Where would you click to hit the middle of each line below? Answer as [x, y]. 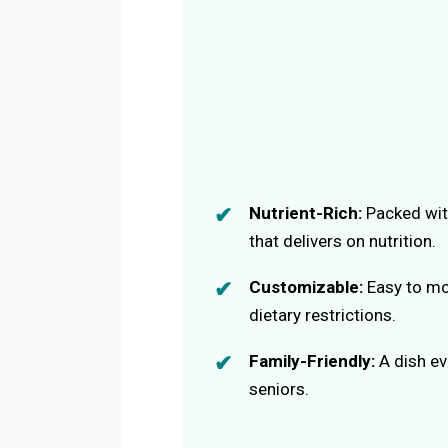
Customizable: [306, 286]
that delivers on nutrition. [343, 240]
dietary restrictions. [323, 314]
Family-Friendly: [312, 360]
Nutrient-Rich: [306, 212]
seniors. [279, 388]
